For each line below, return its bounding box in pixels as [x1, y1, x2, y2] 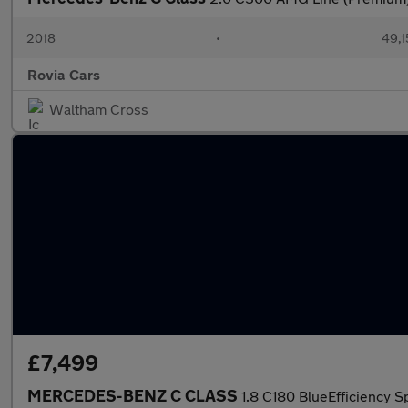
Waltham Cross [49, 100, 148, 117]
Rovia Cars [27, 66, 100, 83]
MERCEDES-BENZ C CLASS [27, 385, 241, 405]
